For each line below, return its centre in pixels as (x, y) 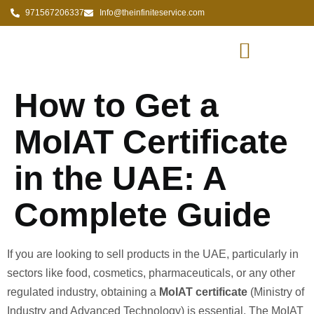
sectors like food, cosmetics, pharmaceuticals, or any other (151, 273)
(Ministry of (276, 292)
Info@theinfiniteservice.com (152, 13)
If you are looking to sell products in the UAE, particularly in (153, 254)
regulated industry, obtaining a (83, 292)
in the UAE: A (120, 178)
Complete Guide (143, 215)
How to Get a (116, 105)
